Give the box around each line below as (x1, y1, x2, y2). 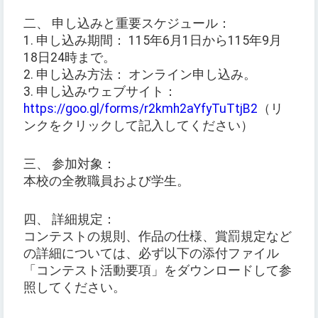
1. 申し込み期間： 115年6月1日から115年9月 (23, 33, 282, 48)
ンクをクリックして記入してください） (23, 119, 253, 133)
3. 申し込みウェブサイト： (23, 84, 177, 99)
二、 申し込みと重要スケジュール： (23, 16, 231, 31)
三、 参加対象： (23, 157, 116, 172)
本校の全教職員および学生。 (23, 174, 190, 189)
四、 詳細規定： (23, 212, 116, 227)
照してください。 (23, 280, 126, 295)
